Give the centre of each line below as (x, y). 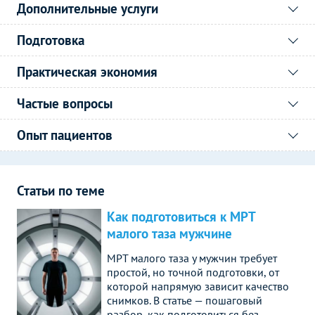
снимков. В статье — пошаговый (185, 301)
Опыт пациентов (65, 135)
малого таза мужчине (169, 234)
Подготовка (51, 40)
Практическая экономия (87, 71)
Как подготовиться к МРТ (181, 217)
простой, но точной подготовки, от (193, 272)
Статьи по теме (61, 190)
